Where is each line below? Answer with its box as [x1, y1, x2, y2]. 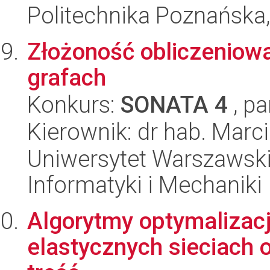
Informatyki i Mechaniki [27, 171, 262, 198]
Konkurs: [27, 91, 121, 118]
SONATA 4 [121, 91, 228, 118]
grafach [27, 64, 106, 91]
